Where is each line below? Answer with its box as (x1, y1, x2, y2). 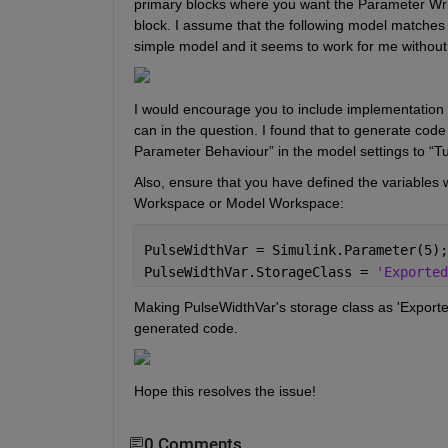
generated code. (133, 319, 238, 336)
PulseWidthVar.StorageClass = (143, 263, 376, 280)
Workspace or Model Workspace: (133, 194, 344, 211)
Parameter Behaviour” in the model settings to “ (133, 142, 434, 159)
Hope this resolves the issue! (133, 382, 320, 399)
